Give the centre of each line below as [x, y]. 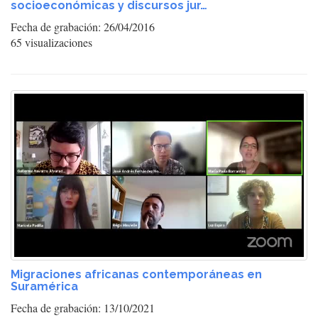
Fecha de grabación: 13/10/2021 [83, 307]
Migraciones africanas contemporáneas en [136, 274]
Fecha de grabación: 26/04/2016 [83, 27]
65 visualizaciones [51, 43]
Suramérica [44, 286]
